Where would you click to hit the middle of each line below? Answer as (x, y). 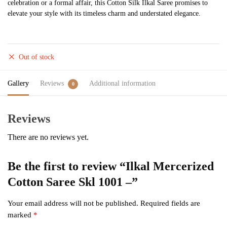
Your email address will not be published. (73, 203)
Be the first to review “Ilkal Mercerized (111, 166)
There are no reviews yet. (48, 137)
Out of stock (36, 57)
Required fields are (170, 203)
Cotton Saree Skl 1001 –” (73, 182)
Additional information (122, 83)
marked (21, 215)
